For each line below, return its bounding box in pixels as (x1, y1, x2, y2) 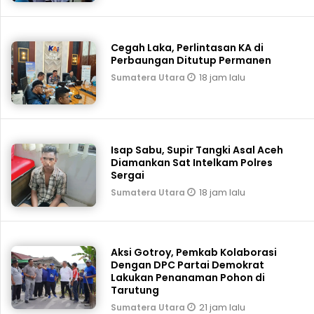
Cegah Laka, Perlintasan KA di (111, 41, 264, 55)
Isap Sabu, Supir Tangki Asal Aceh (111, 143, 284, 158)
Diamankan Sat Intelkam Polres (111, 156, 273, 170)
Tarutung (111, 283, 160, 298)
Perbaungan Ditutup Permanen (111, 53, 274, 68)
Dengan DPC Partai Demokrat (111, 258, 265, 273)
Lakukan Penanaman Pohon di (111, 271, 266, 285)
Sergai (111, 168, 145, 183)
